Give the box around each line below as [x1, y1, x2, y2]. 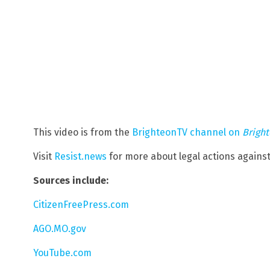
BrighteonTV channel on [132, 127, 242, 139]
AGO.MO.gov [33, 223, 86, 235]
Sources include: [33, 175, 108, 187]
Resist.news [54, 151, 107, 163]
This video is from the [33, 127, 132, 139]
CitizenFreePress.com [33, 199, 129, 211]
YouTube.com [33, 247, 92, 259]
